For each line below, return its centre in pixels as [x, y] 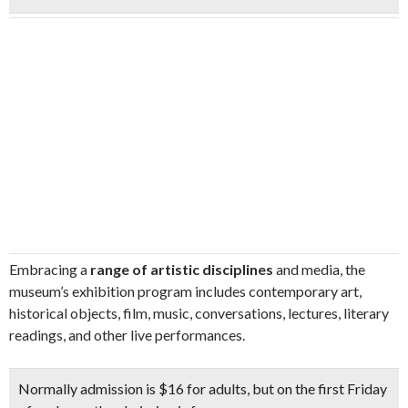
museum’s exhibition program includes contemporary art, [185, 291]
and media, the [319, 269]
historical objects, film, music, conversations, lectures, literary [199, 313]
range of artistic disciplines [180, 269]
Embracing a [48, 269]
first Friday [351, 388]
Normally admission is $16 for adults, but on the [167, 388]
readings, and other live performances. [127, 335]
